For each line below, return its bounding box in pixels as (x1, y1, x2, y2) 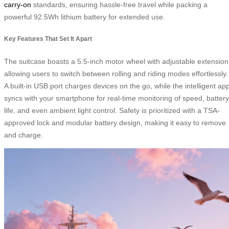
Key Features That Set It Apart (4, 35, 92, 42)
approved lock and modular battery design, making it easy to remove (4, 118, 226, 127)
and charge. (4, 130, 43, 139)
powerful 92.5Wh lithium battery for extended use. (4, 12, 165, 21)
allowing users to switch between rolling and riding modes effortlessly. (4, 69, 228, 78)
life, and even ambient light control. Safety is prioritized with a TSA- (4, 106, 220, 114)
